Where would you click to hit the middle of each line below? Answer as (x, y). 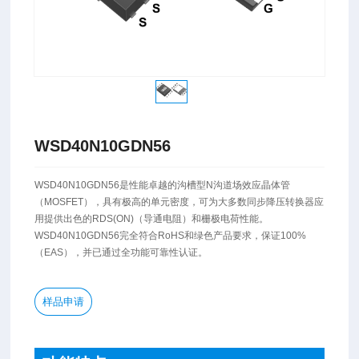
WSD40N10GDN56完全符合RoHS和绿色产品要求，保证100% (171, 236)
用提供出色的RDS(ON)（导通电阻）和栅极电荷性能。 (152, 219)
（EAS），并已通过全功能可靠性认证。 (121, 253)
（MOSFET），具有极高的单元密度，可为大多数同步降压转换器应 (179, 202)
